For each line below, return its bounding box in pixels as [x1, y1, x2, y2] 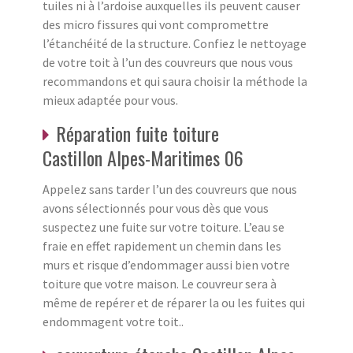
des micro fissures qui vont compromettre [43, 16, 269, 32]
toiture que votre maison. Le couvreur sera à [43, 275, 277, 292]
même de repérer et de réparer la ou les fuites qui [43, 294, 305, 310]
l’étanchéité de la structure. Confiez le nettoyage [43, 35, 307, 51]
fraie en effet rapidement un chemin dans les [43, 237, 281, 254]
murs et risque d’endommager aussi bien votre [43, 256, 290, 273]
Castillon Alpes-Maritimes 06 [43, 143, 243, 172]
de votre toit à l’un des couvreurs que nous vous [43, 54, 293, 70]
